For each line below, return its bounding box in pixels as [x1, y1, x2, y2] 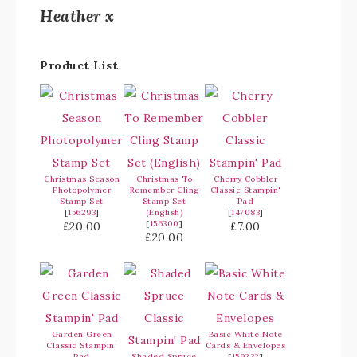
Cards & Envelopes [205, 340, 286, 351]
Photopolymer [53, 185, 111, 196]
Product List [40, 58, 118, 73]
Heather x [40, 6, 115, 26]
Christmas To [136, 174, 192, 185]
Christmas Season [44, 174, 120, 185]
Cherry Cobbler [214, 174, 277, 185]
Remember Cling [129, 185, 199, 196]
